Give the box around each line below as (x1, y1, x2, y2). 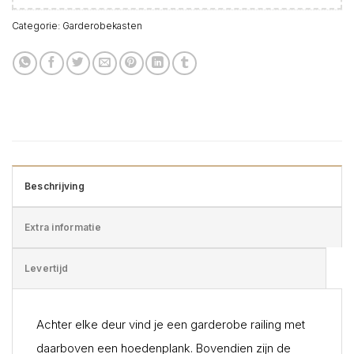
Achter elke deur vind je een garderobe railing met (36, 317, 305, 332)
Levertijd (24, 262, 69, 274)
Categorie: (12, 19, 62, 32)
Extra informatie (24, 220, 101, 233)
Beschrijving (24, 179, 85, 192)
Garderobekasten (62, 19, 142, 32)
